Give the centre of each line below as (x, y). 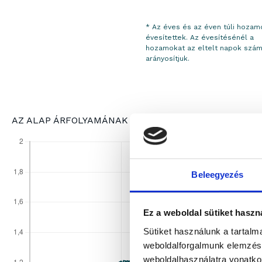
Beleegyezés (218, 174)
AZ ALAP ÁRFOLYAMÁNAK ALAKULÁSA (99, 120)
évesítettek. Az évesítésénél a (199, 38)
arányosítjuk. (167, 59)
